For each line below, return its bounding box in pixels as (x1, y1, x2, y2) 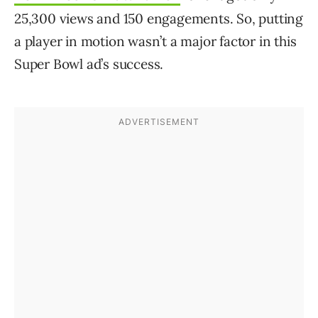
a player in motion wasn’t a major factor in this (14, 33, 297, 50)
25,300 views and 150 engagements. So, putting (14, 10, 303, 27)
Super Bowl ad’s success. (14, 55, 164, 72)
